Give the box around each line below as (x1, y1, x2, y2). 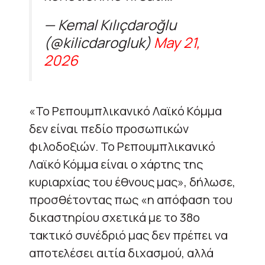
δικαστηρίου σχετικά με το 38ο (29, 209, 200, 225)
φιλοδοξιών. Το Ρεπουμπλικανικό (29, 138, 215, 154)
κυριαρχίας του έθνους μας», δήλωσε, (29, 173, 235, 190)
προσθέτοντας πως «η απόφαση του (29, 191, 232, 208)
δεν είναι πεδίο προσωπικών (29, 120, 189, 137)
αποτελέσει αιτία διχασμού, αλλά (29, 244, 214, 261)
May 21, (154, 32, 200, 52)
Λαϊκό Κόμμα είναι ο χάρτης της (29, 156, 203, 172)
